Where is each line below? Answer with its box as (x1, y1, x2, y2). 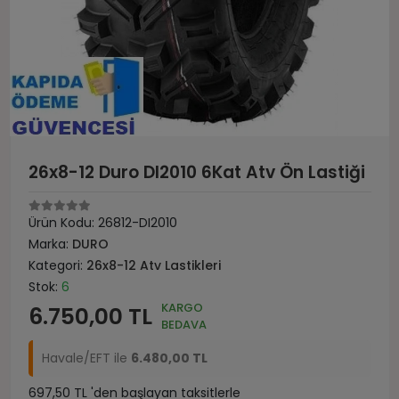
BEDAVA (161, 316, 207, 333)
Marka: (28, 235, 72, 253)
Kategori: (28, 256, 86, 274)
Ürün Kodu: (28, 214, 98, 232)
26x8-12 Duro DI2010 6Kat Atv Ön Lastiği (28, 160, 365, 184)
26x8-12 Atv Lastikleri (86, 256, 221, 274)
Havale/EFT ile (42, 349, 131, 367)
